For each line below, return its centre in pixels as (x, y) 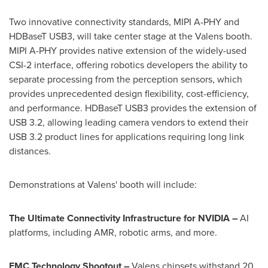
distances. (30, 151)
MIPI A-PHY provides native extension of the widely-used (128, 51)
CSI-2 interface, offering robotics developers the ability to (128, 65)
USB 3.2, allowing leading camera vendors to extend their (129, 122)
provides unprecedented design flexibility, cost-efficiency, (129, 94)
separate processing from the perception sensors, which (126, 79)
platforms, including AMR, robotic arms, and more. (113, 232)
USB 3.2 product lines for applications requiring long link (127, 137)
